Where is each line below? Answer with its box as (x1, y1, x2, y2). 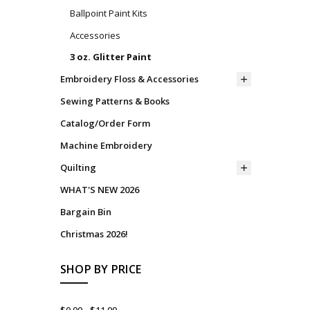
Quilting (60, 161, 96, 174)
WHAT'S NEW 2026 (60, 183, 139, 197)
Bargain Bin (60, 206, 111, 219)
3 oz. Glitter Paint (69, 51, 152, 64)
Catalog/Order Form (60, 117, 150, 130)
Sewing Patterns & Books (60, 95, 170, 108)
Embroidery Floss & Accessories (60, 73, 199, 86)
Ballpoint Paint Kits (69, 6, 147, 19)
